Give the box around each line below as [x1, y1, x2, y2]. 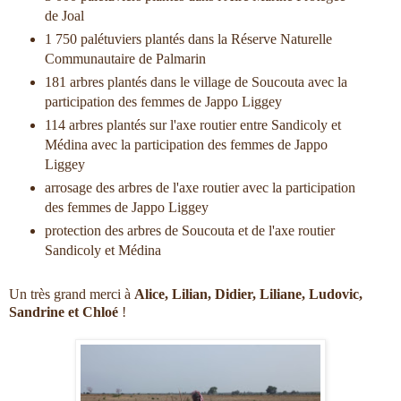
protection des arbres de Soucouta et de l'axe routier [44, 222, 335, 238]
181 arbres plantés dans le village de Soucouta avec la [44, 73, 347, 90]
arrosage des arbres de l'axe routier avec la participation [44, 179, 355, 195]
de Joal [44, 7, 84, 23]
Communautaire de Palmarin [44, 50, 206, 66]
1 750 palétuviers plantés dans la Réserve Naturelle [44, 30, 332, 47]
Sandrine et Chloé [9, 303, 118, 320]
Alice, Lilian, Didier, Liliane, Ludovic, [134, 286, 363, 302]
